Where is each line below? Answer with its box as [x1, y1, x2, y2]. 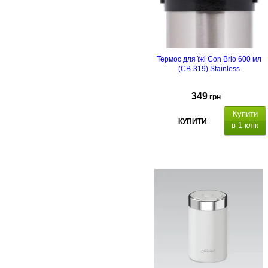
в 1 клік [232, 120, 258, 130]
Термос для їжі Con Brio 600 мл [156, 55, 261, 64]
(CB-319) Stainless [178, 65, 240, 74]
